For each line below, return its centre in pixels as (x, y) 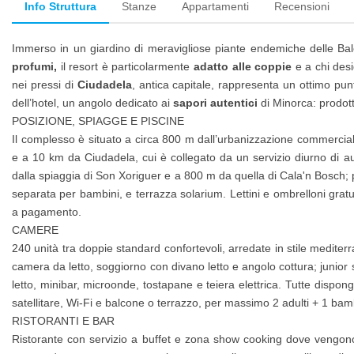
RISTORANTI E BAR (63, 321)
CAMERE (35, 230)
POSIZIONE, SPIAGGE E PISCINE (98, 121)
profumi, (36, 66)
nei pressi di (45, 85)
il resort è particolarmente (127, 66)
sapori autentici (217, 103)
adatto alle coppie (243, 66)
